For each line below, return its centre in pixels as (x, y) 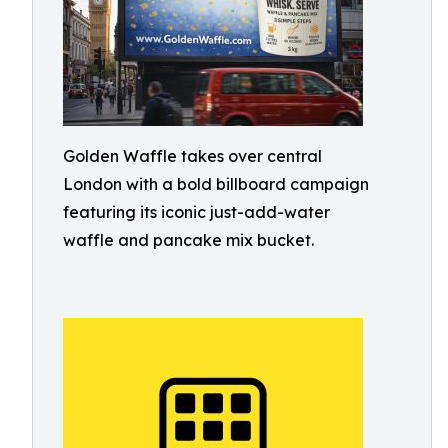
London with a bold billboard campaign (216, 184)
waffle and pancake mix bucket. (188, 240)
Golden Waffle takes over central (192, 156)
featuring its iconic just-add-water (196, 212)
